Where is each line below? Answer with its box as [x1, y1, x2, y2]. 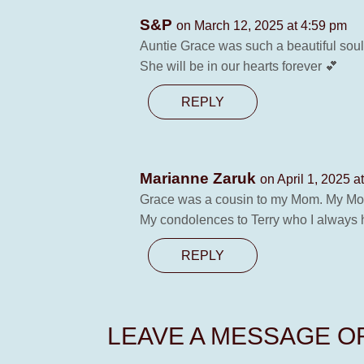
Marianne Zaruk [140, 170, 260, 187]
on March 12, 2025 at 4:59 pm [176, 19, 347, 32]
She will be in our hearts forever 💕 [140, 59, 338, 73]
